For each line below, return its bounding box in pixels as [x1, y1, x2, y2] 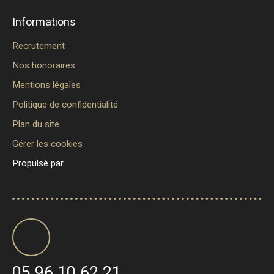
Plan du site [12, 118, 59, 130]
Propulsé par [12, 157, 64, 169]
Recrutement [12, 40, 65, 51]
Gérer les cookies [12, 138, 83, 149]
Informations [12, 15, 76, 28]
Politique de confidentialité [12, 98, 118, 110]
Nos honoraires [12, 59, 75, 71]
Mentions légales [12, 79, 81, 91]
